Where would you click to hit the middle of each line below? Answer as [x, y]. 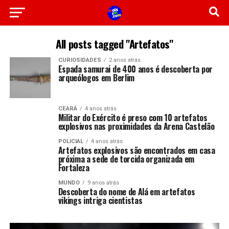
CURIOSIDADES [79, 60]
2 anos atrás [124, 60]
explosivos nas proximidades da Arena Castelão [136, 126]
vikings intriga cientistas [100, 200]
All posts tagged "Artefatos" [114, 44]
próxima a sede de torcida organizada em [126, 159]
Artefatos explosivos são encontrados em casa [136, 150]
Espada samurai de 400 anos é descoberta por [135, 69]
